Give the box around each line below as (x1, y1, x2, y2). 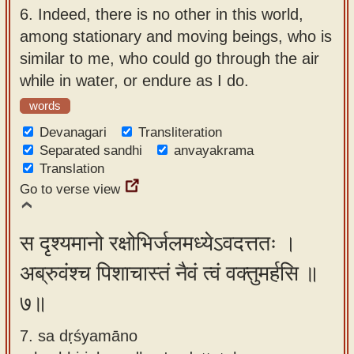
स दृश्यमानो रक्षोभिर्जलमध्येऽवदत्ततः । (20, 232, 296, 255)
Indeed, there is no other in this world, (38, 5, 303, 23)
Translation (40, 161, 104, 176)
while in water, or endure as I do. (20, 71, 249, 89)
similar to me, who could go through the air (20, 49, 319, 67)
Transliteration (138, 125, 222, 140)
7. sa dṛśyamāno (20, 326, 137, 345)
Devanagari (40, 125, 107, 140)
